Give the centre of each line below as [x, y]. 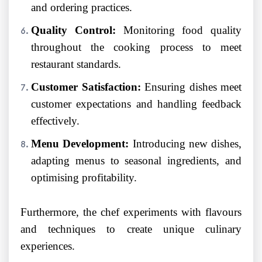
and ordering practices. [82, 8]
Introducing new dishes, [185, 144]
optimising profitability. [84, 178]
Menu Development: [80, 144]
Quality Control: [73, 30]
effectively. [55, 121]
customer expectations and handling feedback [136, 104]
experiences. [48, 246]
